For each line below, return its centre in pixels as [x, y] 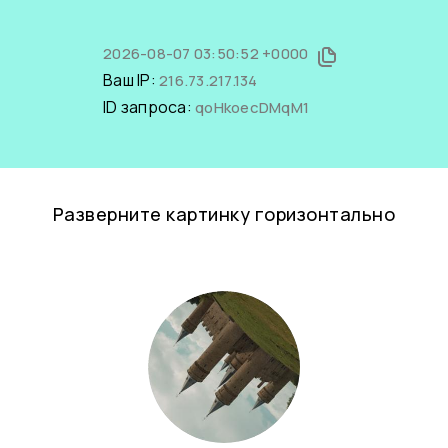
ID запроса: [149, 107]
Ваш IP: [131, 80]
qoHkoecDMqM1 [252, 107]
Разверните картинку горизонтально [224, 214]
